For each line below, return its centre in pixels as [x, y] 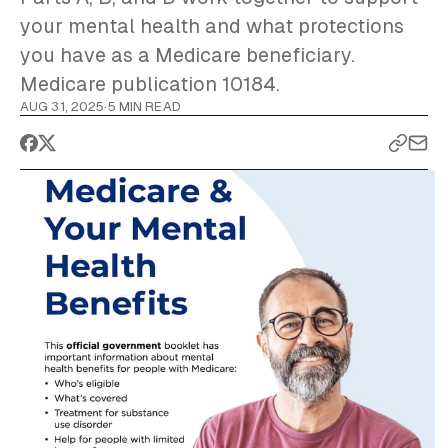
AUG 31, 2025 [62, 106]
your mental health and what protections [212, 26]
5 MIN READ [144, 106]
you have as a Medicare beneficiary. [187, 55]
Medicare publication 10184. [150, 84]
